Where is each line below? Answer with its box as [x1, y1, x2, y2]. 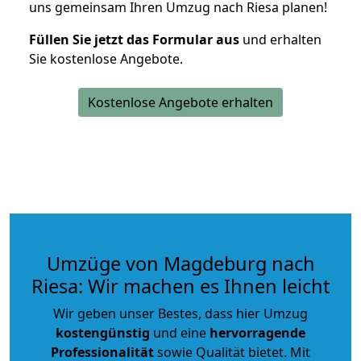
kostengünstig [56, 323, 150, 342]
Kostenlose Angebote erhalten [88, 93, 273, 111]
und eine [150, 323, 210, 342]
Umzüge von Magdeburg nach [46, 250, 315, 276]
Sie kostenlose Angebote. [29, 49, 183, 68]
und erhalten [239, 30, 322, 48]
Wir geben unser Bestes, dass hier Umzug [53, 304, 308, 322]
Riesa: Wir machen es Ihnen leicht [31, 272, 330, 299]
